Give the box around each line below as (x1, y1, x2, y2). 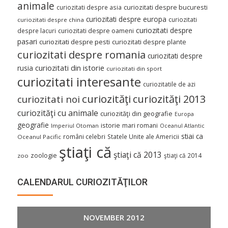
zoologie (31, 151, 57, 160)
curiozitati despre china (17, 16, 84, 24)
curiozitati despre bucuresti (124, 3, 208, 12)
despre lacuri (17, 26, 56, 35)
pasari (17, 37, 37, 47)
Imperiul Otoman (51, 122, 99, 130)
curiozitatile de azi (143, 80, 195, 89)
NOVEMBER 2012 (83, 212, 145, 222)
